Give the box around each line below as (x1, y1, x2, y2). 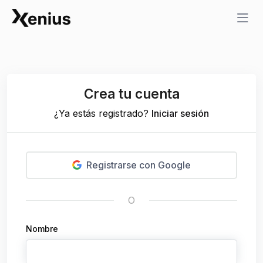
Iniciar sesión (151, 107, 209, 119)
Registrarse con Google (86, 159, 191, 171)
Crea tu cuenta (83, 85, 180, 102)
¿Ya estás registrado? (54, 107, 151, 119)
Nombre (26, 224, 58, 234)
